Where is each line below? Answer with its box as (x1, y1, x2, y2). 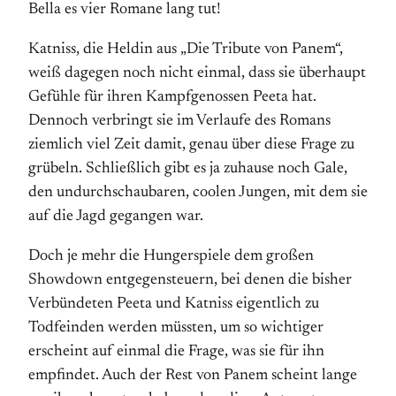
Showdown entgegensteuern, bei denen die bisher (28, 272, 352, 288)
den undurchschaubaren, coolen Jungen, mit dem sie (28, 185, 368, 201)
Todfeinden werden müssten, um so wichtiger (28, 320, 324, 336)
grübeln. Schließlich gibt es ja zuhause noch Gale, (28, 161, 347, 177)
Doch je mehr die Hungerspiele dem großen (28, 248, 314, 264)
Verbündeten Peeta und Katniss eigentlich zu (28, 296, 319, 312)
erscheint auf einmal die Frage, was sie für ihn (28, 344, 324, 360)
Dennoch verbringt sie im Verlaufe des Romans (28, 113, 331, 129)
